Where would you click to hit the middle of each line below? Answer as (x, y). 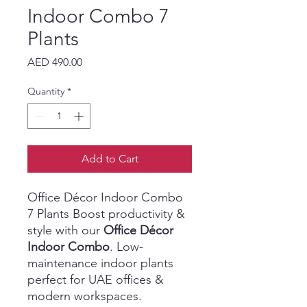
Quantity (46, 91)
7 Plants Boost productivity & (106, 214)
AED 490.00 (55, 62)
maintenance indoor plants (100, 263)
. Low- (126, 247)
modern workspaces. (85, 296)
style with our (65, 231)
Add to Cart (110, 159)
